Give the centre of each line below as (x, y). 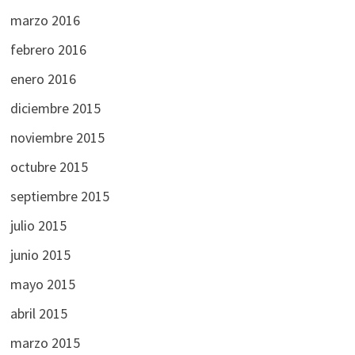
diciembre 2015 (55, 109)
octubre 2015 (49, 167)
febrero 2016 (48, 50)
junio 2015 (40, 255)
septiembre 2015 (59, 197)
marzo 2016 (45, 21)
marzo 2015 (45, 343)
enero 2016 (43, 79)
